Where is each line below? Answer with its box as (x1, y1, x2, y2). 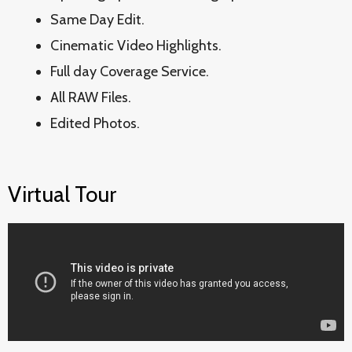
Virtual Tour (8, 181, 116, 207)
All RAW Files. (50, 89, 131, 106)
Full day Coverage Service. (50, 63, 209, 80)
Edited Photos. (50, 115, 140, 132)
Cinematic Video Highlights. (50, 37, 222, 54)
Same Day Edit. (50, 11, 145, 28)
